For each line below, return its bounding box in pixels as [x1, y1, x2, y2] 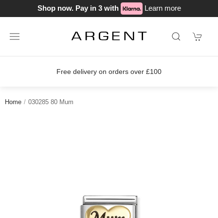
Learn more [144, 3, 181, 12]
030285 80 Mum [28, 98, 73, 106]
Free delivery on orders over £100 [56, 68, 162, 75]
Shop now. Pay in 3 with [37, 3, 121, 12]
